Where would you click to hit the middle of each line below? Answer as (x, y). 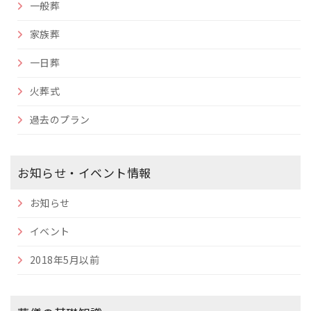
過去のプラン (60, 120)
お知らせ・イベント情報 (84, 173)
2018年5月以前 (64, 260)
